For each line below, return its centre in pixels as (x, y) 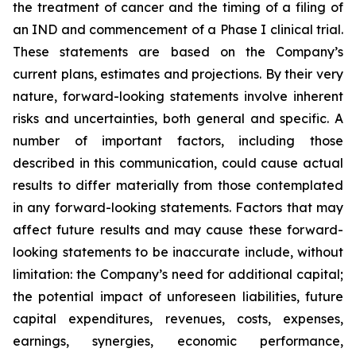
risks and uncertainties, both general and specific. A (178, 118)
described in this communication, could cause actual (178, 163)
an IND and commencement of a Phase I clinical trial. (178, 29)
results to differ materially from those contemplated (178, 185)
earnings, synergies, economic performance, (178, 341)
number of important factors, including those (178, 141)
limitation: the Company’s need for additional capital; (178, 274)
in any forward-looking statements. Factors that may (178, 207)
